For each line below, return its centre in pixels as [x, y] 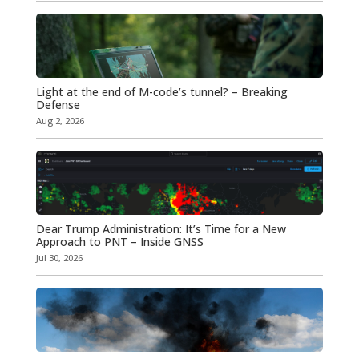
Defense [58, 105]
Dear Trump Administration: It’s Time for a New [161, 229]
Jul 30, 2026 [59, 258]
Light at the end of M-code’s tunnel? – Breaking [161, 92]
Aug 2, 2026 [60, 121]
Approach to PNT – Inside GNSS [119, 242]
